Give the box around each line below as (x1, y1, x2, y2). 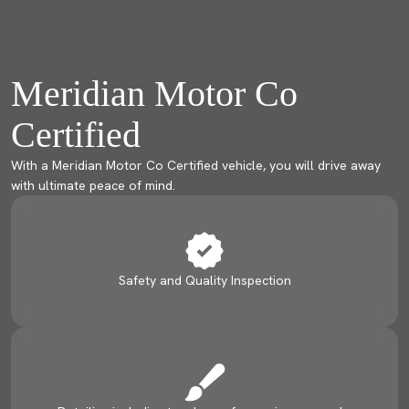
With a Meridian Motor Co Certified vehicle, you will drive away (11, 157, 381, 173)
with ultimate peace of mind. (11, 177, 175, 194)
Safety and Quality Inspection (118, 272, 291, 288)
